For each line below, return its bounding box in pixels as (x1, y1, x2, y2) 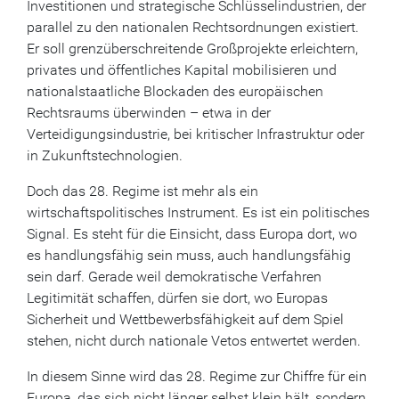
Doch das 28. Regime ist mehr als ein (27, 183, 258, 199)
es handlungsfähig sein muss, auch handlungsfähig (27, 247, 351, 264)
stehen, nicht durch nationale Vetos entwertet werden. (27, 332, 361, 349)
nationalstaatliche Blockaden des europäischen (27, 83, 323, 100)
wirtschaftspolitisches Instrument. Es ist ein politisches (27, 204, 370, 221)
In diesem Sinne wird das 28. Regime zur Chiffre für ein (27, 368, 367, 385)
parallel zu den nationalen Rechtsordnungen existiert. (27, 19, 359, 36)
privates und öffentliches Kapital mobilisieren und (27, 61, 337, 78)
